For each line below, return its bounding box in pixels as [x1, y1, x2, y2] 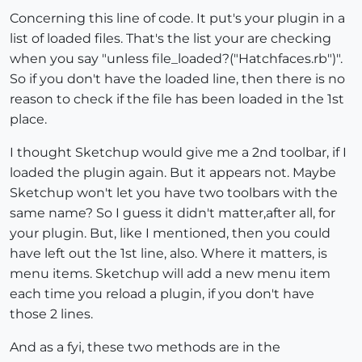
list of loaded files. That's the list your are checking [10, 31, 331, 47]
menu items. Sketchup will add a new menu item [10, 266, 330, 282]
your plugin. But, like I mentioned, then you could [10, 225, 330, 242]
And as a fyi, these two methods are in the [10, 339, 280, 356]
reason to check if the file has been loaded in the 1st [10, 91, 344, 107]
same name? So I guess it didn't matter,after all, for [10, 205, 335, 221]
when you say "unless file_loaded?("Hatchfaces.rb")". [10, 51, 343, 67]
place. [10, 112, 47, 128]
